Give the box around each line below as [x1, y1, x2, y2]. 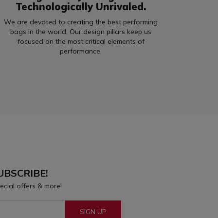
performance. [60, 47, 102, 55]
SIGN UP [80, 207, 107, 216]
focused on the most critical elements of [17, 37, 145, 46]
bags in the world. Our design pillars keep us [10, 27, 151, 36]
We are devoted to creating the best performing [4, 18, 158, 26]
